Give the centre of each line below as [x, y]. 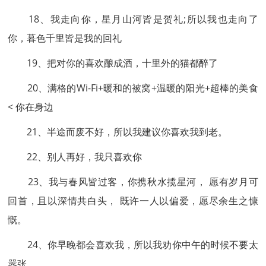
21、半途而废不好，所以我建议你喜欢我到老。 [118, 132]
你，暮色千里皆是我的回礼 [65, 38]
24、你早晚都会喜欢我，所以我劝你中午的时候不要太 [133, 245]
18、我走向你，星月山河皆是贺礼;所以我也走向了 [133, 19]
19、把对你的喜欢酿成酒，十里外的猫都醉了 [113, 63]
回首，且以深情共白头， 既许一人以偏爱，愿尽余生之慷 [133, 201]
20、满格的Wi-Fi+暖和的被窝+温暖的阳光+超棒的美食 [133, 88]
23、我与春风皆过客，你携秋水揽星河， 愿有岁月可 [133, 182]
